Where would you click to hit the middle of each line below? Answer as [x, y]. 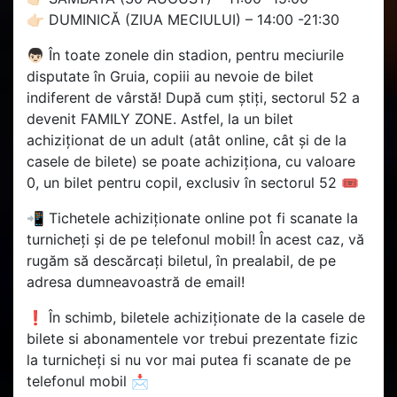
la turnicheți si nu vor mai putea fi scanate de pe [189, 360]
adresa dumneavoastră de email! [136, 282]
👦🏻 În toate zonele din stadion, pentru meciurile [185, 55]
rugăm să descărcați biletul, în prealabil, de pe [181, 261]
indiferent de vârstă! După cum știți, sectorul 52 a [193, 98]
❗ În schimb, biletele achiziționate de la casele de [196, 318]
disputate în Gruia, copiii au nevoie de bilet [170, 77]
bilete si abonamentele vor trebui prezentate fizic [192, 339]
